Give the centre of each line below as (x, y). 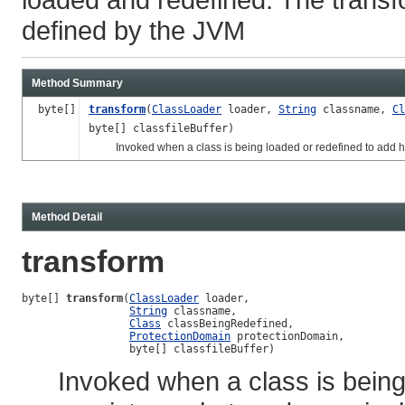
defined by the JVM (133, 30)
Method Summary (77, 83)
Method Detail (67, 217)
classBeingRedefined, (227, 323)
